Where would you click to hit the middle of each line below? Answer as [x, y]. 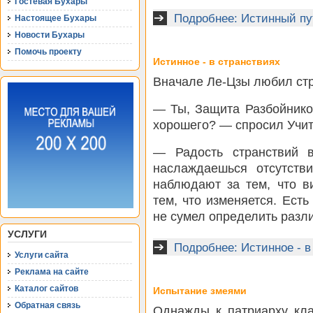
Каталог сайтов [46, 289]
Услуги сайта [42, 255]
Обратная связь [48, 305]
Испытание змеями [200, 291]
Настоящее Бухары [56, 18]
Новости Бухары [50, 35]
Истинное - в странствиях [217, 61]
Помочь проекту [48, 52]
